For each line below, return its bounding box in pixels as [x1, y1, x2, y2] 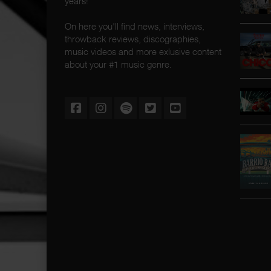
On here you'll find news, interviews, [65, 21, 204, 31]
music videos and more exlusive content [65, 46, 221, 57]
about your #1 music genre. [65, 59, 172, 70]
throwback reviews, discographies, [65, 33, 201, 44]
